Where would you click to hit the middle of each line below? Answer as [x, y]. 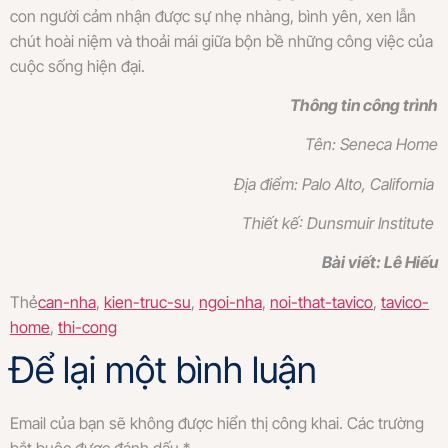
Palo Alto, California [370, 183]
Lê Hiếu [411, 262]
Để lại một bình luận [163, 369]
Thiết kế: [274, 223]
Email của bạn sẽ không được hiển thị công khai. [176, 422]
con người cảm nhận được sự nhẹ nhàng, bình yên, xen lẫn [213, 15]
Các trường [385, 422]
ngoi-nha [230, 301]
